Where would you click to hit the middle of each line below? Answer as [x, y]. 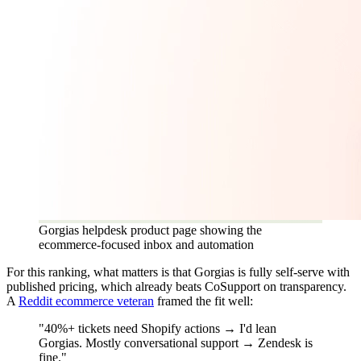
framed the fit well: [203, 301]
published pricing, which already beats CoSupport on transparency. [176, 286]
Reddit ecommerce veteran [86, 301]
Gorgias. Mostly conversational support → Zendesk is [176, 342]
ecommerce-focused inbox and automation [146, 244]
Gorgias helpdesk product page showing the [150, 230]
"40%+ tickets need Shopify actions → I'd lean [158, 328]
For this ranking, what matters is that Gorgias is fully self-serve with [178, 272]
